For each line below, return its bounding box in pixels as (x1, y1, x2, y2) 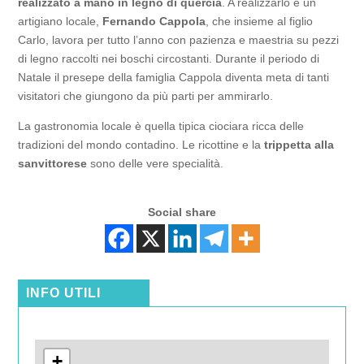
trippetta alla (264, 137, 335, 151)
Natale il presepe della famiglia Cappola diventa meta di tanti (18, 70, 330, 84)
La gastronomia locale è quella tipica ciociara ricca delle (18, 119, 305, 132)
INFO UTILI (26, 285, 102, 300)
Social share (148, 205, 216, 219)
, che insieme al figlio (206, 14, 314, 28)
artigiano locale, (18, 14, 103, 28)
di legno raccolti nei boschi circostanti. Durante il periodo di (18, 51, 320, 65)
